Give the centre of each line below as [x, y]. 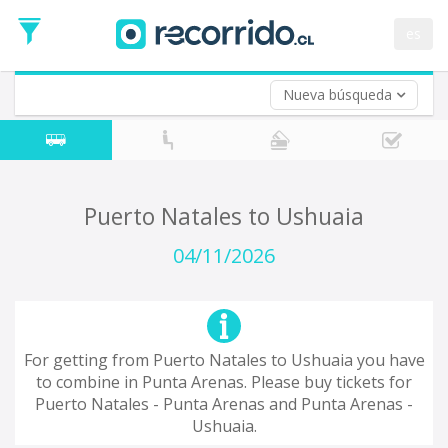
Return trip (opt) [162, 33]
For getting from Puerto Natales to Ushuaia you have [224, 360]
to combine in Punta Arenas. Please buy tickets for [224, 382]
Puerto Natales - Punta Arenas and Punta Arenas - [224, 404]
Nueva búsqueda [337, 94]
